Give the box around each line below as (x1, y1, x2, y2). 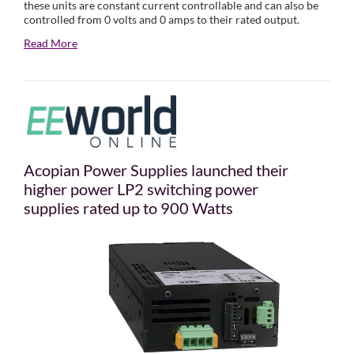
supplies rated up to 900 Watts (24, 198, 233, 217)
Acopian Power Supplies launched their (24, 160, 288, 179)
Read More (24, 36, 77, 51)
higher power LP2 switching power (24, 179, 258, 198)
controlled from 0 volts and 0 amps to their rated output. (24, 13, 299, 27)
